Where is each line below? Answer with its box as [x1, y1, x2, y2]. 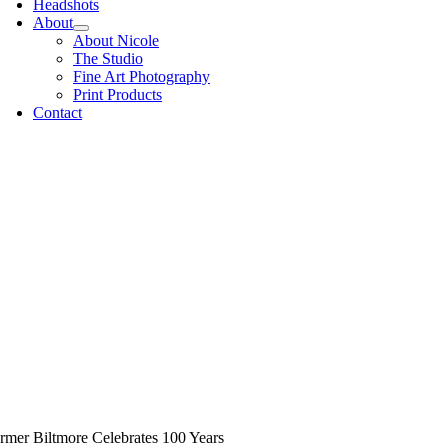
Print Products [73, 86, 162, 103]
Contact [33, 104, 82, 121]
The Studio [73, 50, 143, 67]
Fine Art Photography [73, 68, 210, 85]
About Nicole [73, 32, 159, 49]
